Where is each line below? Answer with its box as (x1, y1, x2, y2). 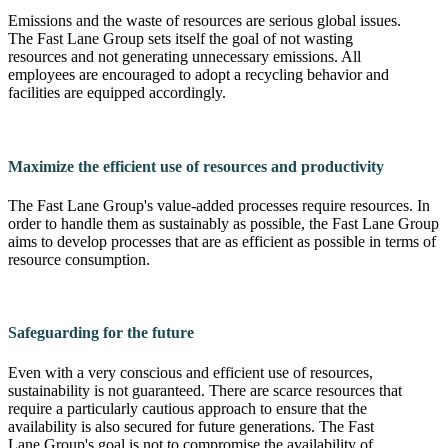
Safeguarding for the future (8, 324, 194, 342)
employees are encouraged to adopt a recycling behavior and (8, 66, 389, 84)
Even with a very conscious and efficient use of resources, (8, 363, 373, 381)
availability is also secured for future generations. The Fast (8, 417, 374, 435)
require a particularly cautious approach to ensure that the (8, 399, 367, 417)
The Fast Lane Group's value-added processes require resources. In (8, 197, 430, 215)
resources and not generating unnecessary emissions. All (8, 48, 361, 66)
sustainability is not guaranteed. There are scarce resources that (8, 381, 402, 399)
